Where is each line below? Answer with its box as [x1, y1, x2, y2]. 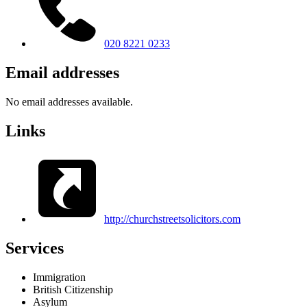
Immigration [33, 271, 86, 283]
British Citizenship [33, 283, 113, 295]
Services [5, 238, 64, 257]
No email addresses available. [5, 96, 133, 108]
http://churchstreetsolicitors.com [104, 212, 241, 225]
